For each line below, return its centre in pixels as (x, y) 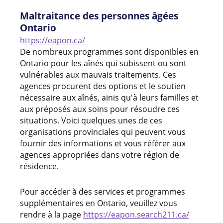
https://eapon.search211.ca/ (136, 214)
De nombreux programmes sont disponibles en (109, 52)
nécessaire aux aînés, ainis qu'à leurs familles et (109, 97)
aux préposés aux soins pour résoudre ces (100, 109)
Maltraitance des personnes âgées (99, 15)
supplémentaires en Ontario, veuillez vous (99, 203)
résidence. (39, 166)
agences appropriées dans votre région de (100, 155)
